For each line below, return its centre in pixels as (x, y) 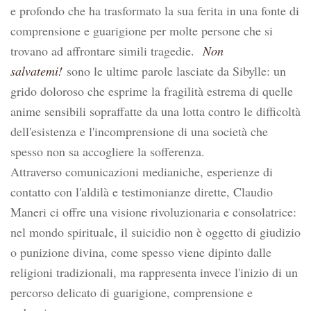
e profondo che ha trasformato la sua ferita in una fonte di (155, 10)
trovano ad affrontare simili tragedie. (107, 51)
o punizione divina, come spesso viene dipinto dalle (141, 252)
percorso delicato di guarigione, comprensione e (132, 292)
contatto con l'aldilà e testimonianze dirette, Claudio (142, 192)
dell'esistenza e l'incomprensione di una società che (139, 131)
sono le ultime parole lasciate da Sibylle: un (174, 71)
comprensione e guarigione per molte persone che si (142, 31)
